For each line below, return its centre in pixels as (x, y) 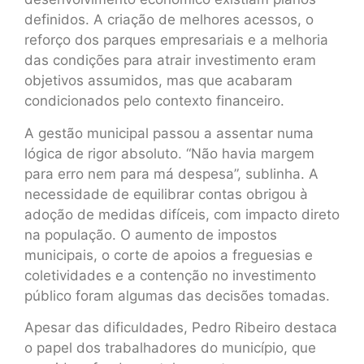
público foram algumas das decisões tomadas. (177, 295)
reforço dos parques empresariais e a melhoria (176, 40)
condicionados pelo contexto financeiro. (154, 101)
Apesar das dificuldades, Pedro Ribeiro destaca (181, 328)
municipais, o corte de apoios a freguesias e (169, 255)
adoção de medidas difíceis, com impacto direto (182, 214)
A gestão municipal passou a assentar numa (169, 133)
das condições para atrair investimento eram (170, 61)
